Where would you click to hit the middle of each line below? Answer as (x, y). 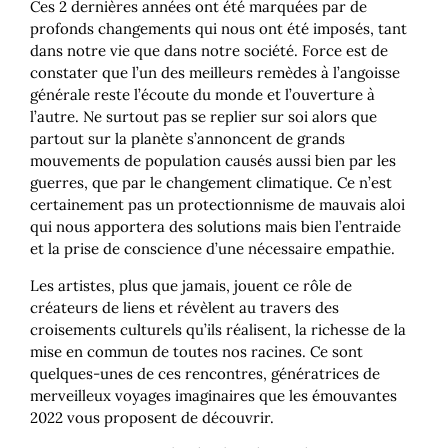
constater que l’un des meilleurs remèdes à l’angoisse (215, 73)
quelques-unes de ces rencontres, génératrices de (205, 373)
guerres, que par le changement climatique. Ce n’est (211, 183)
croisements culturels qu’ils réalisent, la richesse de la (218, 329)
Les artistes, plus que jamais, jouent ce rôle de (191, 285)
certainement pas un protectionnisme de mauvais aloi (217, 205)
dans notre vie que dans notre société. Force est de (209, 51)
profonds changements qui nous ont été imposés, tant (218, 29)
